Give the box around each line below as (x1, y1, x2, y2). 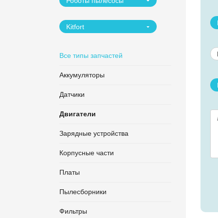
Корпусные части (59, 149, 114, 157)
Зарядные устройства (59, 129, 128, 137)
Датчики (59, 91, 85, 98)
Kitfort (66, 23, 84, 31)
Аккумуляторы (59, 71, 105, 79)
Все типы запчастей (59, 52, 123, 59)
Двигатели (59, 110, 96, 118)
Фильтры (59, 207, 87, 215)
